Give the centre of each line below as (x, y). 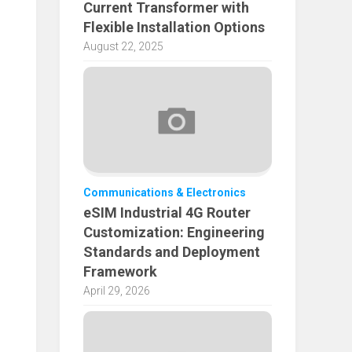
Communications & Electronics (165, 193)
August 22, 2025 (123, 47)
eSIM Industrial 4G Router (167, 213)
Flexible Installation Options (174, 27)
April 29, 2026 (117, 291)
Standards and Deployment (172, 252)
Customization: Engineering (174, 233)
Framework (120, 272)
